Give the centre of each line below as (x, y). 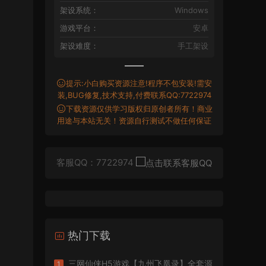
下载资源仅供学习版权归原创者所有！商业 (139, 109)
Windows (191, 10)
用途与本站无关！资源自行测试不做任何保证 (134, 121)
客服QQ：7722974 (96, 162)
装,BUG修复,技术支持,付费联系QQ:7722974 (134, 95)
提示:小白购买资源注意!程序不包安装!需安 (139, 83)
